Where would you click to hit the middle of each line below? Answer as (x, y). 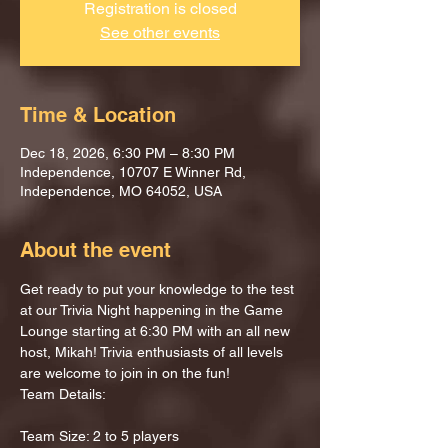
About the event (95, 250)
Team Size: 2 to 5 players (99, 436)
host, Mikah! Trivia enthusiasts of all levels (153, 352)
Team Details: (63, 394)
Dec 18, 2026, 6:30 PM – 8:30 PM (127, 153)
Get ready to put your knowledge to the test (159, 289)
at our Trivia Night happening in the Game (153, 310)
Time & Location (98, 115)
